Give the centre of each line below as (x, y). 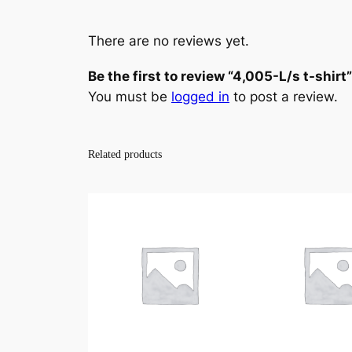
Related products (125, 154)
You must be (130, 97)
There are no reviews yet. (169, 41)
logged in (200, 97)
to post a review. (284, 97)
